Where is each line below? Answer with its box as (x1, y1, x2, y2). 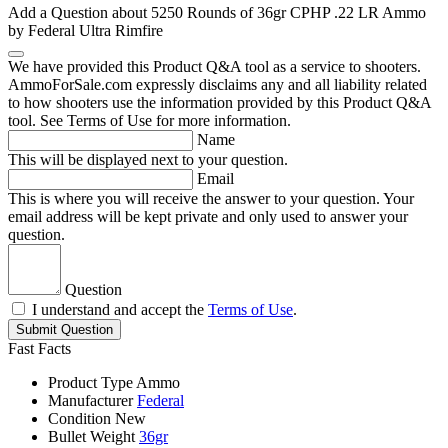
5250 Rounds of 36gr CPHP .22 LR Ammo (151, 4, 426, 22)
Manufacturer (48, 392, 133, 410)
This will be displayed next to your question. (8, 151, 288, 169)
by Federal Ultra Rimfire (8, 22, 163, 40)
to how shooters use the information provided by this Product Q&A (8, 94, 431, 112)
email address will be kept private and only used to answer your (8, 208, 408, 226)
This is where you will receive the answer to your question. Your (8, 190, 414, 208)
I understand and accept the (32, 301, 208, 319)
